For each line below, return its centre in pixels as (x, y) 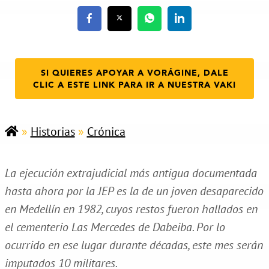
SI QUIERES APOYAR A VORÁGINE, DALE (134, 73)
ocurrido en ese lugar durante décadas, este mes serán (134, 245)
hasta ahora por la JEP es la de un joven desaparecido (134, 191)
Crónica (106, 131)
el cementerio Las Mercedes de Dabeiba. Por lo (115, 227)
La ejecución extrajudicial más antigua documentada (131, 173)
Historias (53, 131)
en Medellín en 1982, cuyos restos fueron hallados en (131, 209)
